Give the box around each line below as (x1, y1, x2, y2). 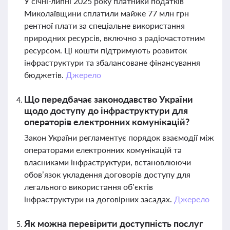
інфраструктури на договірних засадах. (24, 194, 174, 204)
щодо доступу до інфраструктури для (24, 105, 188, 116)
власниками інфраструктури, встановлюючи (24, 157, 191, 167)
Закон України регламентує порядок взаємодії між (24, 132, 214, 142)
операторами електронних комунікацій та (24, 145, 182, 155)
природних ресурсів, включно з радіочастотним (24, 33, 205, 43)
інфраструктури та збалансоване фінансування (24, 57, 200, 67)
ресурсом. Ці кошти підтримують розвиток (24, 45, 187, 55)
